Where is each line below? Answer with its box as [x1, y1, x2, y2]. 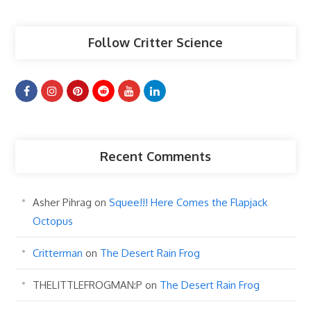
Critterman [33, 246, 83, 260]
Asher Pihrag [33, 195, 92, 209]
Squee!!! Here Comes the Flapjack [109, 195, 268, 209]
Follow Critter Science [88, 34, 223, 50]
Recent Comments [100, 148, 211, 164]
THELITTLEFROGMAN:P [33, 278, 143, 292]
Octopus [33, 214, 74, 228]
